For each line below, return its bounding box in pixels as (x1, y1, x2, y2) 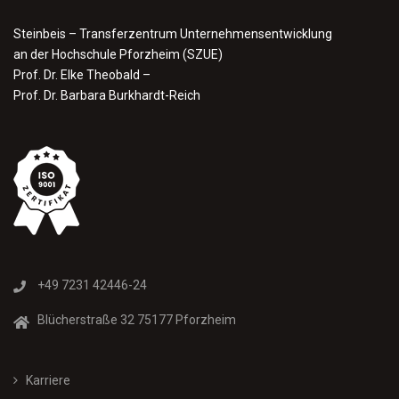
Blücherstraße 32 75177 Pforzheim (37, 312, 236, 327)
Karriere (26, 372, 70, 387)
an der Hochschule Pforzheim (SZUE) (13, 46, 223, 61)
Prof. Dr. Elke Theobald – (13, 67, 151, 82)
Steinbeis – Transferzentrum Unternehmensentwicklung (13, 26, 332, 41)
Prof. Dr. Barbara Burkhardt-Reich (13, 87, 200, 102)
